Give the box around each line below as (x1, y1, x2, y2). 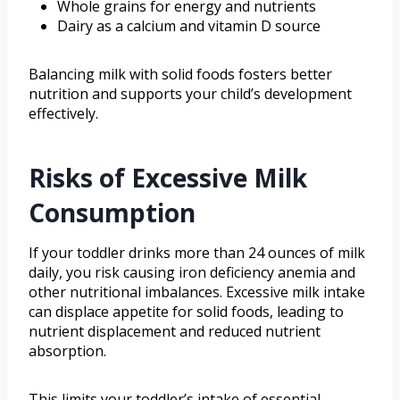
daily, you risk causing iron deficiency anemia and (29, 262, 355, 282)
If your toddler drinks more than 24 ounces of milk (29, 242, 365, 262)
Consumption (29, 195, 196, 229)
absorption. (29, 340, 106, 361)
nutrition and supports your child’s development (29, 83, 352, 104)
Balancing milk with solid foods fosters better (29, 63, 332, 84)
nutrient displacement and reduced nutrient (29, 321, 321, 341)
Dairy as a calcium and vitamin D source (57, 15, 321, 36)
